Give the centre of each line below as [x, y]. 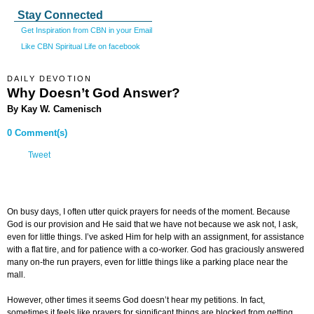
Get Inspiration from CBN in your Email [87, 30]
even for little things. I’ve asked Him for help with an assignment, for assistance [156, 237]
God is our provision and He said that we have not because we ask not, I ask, [152, 225]
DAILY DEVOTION [50, 78]
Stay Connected [60, 15]
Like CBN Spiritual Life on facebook [81, 46]
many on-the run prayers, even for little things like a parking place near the [148, 262]
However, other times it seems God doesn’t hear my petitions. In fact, [136, 300]
